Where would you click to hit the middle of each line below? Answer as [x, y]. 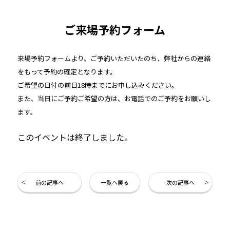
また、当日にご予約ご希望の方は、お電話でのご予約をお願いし [114, 98]
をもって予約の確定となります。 [67, 71]
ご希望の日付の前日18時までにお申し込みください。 [98, 85]
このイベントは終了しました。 [75, 137]
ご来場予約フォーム [115, 29]
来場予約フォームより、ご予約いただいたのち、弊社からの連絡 [114, 58]
